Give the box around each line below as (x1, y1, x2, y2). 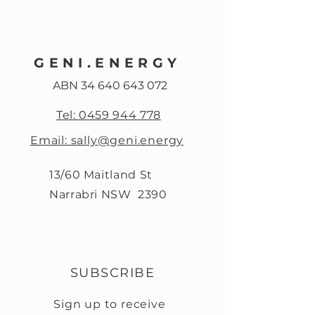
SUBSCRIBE (70, 265, 155, 281)
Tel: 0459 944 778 (56, 108, 161, 122)
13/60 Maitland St (49, 168, 153, 181)
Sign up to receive (53, 297, 166, 311)
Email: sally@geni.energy (30, 134, 184, 147)
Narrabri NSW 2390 (49, 188, 167, 201)
